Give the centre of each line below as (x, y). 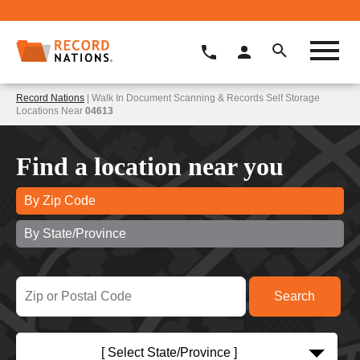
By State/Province (75, 233)
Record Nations (50, 98)
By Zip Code (60, 200)
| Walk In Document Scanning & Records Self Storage (202, 98)
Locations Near (51, 110)
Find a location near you (150, 166)
